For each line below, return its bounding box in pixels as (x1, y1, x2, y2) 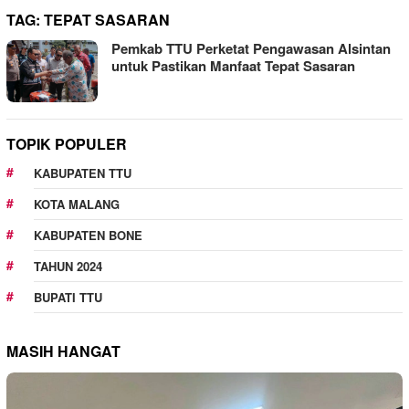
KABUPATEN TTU (34, 163, 131, 182)
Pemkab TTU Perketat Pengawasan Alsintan (111, 38, 391, 59)
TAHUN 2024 (34, 257, 102, 275)
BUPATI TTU (34, 288, 102, 306)
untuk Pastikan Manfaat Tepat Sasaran (111, 56, 355, 77)
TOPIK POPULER (6, 132, 127, 154)
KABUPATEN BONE (34, 225, 142, 244)
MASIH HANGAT (6, 340, 121, 362)
